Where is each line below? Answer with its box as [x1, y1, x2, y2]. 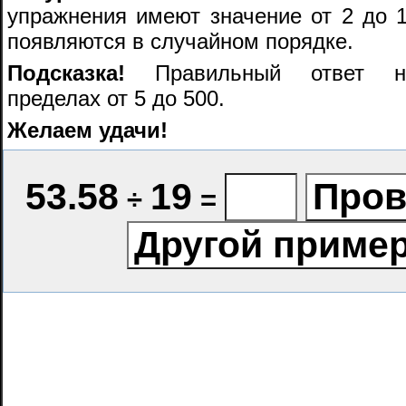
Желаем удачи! [7, 117, 168, 142]
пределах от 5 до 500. [7, 85, 225, 111]
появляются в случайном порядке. [7, 28, 353, 53]
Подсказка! [7, 60, 125, 85]
